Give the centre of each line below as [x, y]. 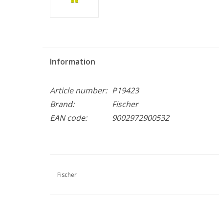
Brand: [62, 104]
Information [73, 61]
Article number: [78, 90]
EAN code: [68, 118]
